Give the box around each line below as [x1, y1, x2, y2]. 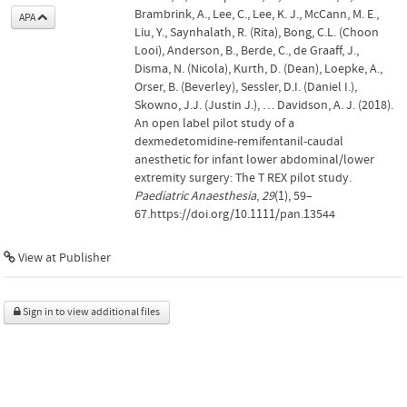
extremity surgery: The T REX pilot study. [134, 170, 352, 185]
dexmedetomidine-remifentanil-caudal [134, 134, 343, 149]
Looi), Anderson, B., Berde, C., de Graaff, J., [134, 43, 359, 58]
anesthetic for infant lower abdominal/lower [134, 152, 374, 167]
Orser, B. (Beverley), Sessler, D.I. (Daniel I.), [134, 79, 357, 94]
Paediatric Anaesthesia [134, 188, 256, 203]
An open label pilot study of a [134, 115, 294, 131]
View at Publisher [15, 250, 111, 265]
